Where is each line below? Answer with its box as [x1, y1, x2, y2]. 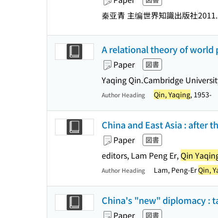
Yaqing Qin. [102, 73, 143, 86]
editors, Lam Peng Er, [102, 149, 181, 161]
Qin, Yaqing [154, 90, 190, 99]
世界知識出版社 [143, 9, 198, 21]
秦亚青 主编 [102, 9, 143, 21]
